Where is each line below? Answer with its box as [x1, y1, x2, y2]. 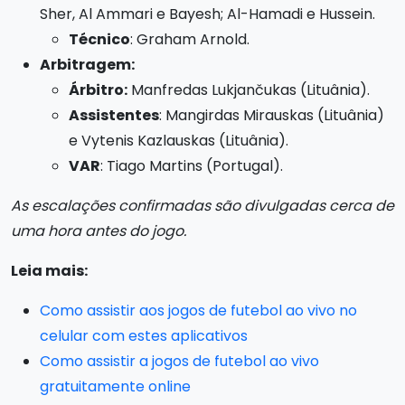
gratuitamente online [40, 375, 191, 397]
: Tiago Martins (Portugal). [100, 155, 283, 176]
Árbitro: [69, 79, 127, 100]
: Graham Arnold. [130, 28, 250, 50]
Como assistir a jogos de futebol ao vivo [40, 350, 319, 372]
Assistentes [69, 104, 159, 126]
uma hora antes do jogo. [11, 220, 186, 241]
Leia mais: [11, 259, 88, 281]
